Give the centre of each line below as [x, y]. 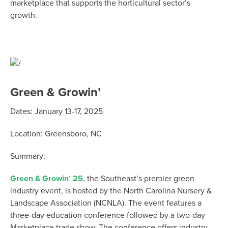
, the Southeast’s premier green [139, 179]
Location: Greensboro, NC [56, 134]
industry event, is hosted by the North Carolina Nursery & [111, 191]
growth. [24, 16]
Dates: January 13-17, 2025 [56, 112]
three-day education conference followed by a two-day [108, 216]
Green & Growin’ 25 [47, 179]
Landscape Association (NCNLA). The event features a [106, 203]
